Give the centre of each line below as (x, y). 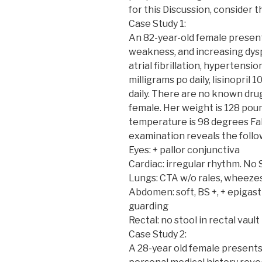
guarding (149, 206)
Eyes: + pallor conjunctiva (184, 150)
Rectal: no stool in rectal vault (194, 220)
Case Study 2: (158, 234)
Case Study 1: (157, 23)
